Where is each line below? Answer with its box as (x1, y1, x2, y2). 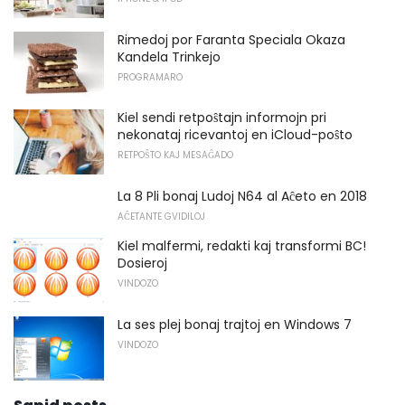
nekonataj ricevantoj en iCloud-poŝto (118, 126, 353, 145)
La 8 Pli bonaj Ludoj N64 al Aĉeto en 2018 (118, 186, 367, 205)
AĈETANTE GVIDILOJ (118, 209, 205, 223)
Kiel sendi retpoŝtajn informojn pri (118, 108, 326, 127)
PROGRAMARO (118, 70, 183, 84)
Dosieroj (118, 253, 167, 272)
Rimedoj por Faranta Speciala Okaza (118, 30, 345, 49)
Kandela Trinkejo (118, 47, 221, 66)
